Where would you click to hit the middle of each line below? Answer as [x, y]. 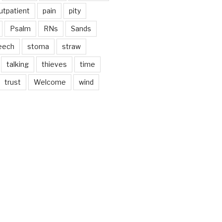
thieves [54, 64]
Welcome [50, 82]
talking [17, 64]
